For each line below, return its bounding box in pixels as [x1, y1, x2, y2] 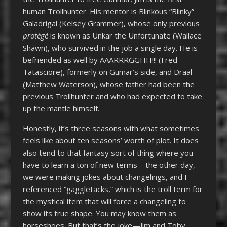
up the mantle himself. [22, 103, 99, 113]
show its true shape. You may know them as [22, 208, 176, 218]
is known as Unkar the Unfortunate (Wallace [48, 30, 202, 41]
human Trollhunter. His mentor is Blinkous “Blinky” [22, 6, 194, 16]
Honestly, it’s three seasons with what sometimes [22, 123, 199, 133]
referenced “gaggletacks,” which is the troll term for [22, 183, 203, 194]
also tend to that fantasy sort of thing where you [22, 147, 193, 158]
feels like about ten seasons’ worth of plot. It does [22, 135, 199, 145]
